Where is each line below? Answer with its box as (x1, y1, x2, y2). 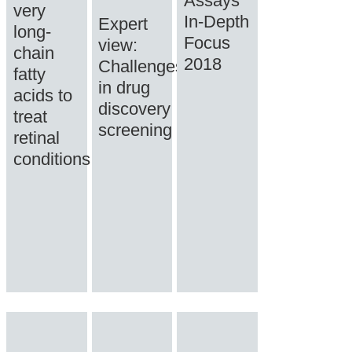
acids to (13, 85, 72, 105)
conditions (13, 148, 90, 169)
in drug (98, 77, 151, 97)
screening (98, 119, 173, 140)
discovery (98, 98, 171, 119)
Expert (98, 13, 148, 34)
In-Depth (183, 11, 249, 31)
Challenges (98, 56, 185, 76)
